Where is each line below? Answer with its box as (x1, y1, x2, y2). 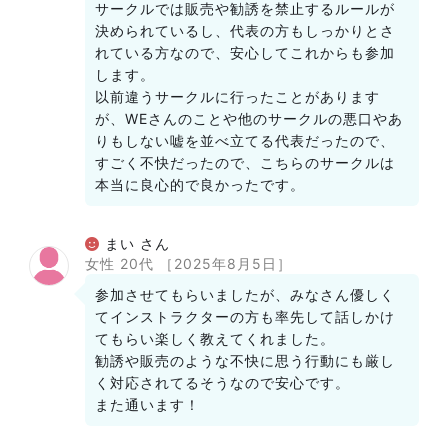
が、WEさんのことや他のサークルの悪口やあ (95, 110, 403, 127)
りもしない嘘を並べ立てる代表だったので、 (95, 132, 395, 149)
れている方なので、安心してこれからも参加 (95, 44, 395, 61)
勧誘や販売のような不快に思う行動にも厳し (95, 352, 395, 369)
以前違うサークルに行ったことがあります (95, 88, 380, 105)
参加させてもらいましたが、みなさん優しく (95, 286, 395, 303)
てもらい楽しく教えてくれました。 (95, 330, 335, 347)
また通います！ (95, 396, 200, 413)
